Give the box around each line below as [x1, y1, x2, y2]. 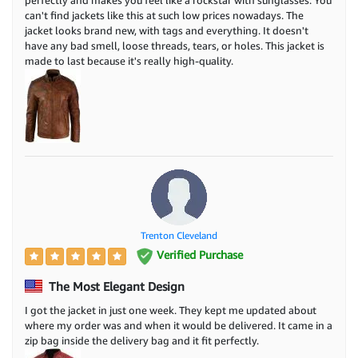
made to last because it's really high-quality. [25, 54, 233, 68]
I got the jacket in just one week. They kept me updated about [25, 303, 316, 316]
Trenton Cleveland [141, 229, 217, 242]
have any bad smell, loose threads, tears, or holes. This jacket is [25, 39, 324, 53]
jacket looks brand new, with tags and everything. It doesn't [25, 24, 308, 38]
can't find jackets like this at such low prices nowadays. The [25, 9, 304, 22]
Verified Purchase [153, 248, 243, 262]
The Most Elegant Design [46, 278, 185, 293]
